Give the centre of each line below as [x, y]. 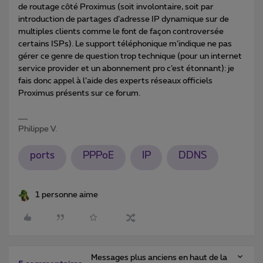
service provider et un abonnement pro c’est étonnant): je [126, 68]
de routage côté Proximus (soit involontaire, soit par [116, 7]
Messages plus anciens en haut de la [159, 257]
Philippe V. [38, 129]
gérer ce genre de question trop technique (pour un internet [130, 56]
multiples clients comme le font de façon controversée [121, 31]
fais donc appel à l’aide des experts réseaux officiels [115, 81]
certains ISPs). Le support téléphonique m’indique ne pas [125, 44]
